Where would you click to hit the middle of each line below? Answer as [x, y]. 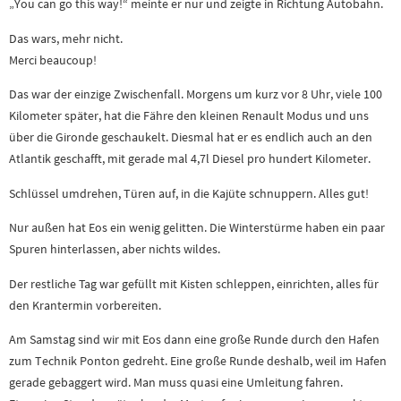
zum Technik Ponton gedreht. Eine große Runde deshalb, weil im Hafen [198, 361]
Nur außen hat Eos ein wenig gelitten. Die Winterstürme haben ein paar [197, 228]
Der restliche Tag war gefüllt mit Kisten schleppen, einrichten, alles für [194, 283]
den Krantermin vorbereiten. [85, 305]
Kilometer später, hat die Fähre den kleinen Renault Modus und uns [189, 116]
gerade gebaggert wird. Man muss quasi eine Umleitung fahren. [176, 383]
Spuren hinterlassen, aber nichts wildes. [115, 249]
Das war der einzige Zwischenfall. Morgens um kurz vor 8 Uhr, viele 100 [196, 94]
